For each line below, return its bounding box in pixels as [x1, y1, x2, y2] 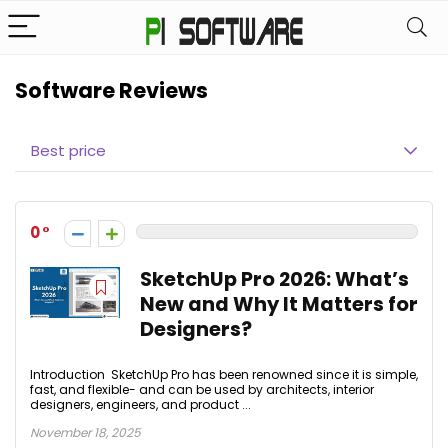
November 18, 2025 [30, 424, 141, 441]
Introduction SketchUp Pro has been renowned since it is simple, [30, 366, 418, 383]
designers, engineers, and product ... [30, 396, 251, 413]
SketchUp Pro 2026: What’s [140, 266, 409, 293]
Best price [31, 140, 106, 161]
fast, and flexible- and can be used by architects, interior [30, 381, 374, 398]
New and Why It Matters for [140, 291, 418, 318]
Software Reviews [15, 76, 208, 105]
